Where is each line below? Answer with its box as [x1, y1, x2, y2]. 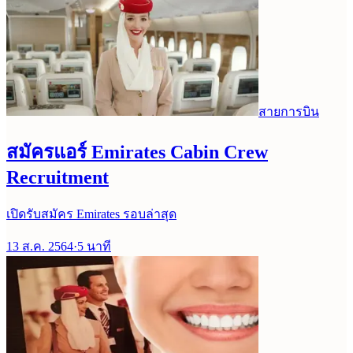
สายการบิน [258, 104, 319, 118]
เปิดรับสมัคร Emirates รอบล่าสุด [6, 207, 176, 221]
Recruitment [6, 167, 109, 188]
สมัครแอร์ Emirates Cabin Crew [6, 142, 268, 163]
